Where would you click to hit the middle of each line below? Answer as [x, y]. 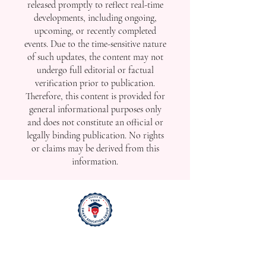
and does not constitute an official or [95, 122]
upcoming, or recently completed [95, 31]
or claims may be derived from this [95, 148]
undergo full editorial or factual [95, 70]
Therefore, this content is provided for [95, 96]
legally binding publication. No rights [95, 135]
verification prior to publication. [95, 83]
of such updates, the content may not [95, 57]
